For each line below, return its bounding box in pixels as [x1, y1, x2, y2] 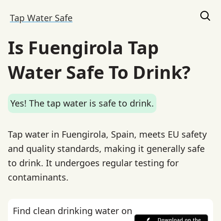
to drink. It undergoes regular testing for [8, 156, 179, 169]
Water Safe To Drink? [8, 60, 190, 84]
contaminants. [8, 171, 69, 183]
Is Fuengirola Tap [8, 36, 159, 60]
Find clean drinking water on [13, 204, 132, 217]
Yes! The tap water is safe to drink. [10, 97, 154, 109]
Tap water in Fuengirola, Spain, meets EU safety [8, 128, 207, 140]
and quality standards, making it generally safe [8, 142, 205, 154]
